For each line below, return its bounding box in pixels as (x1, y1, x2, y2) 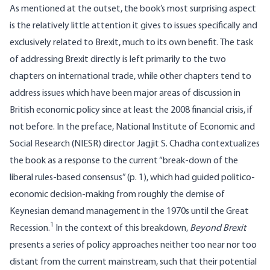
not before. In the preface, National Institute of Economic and (10, 122, 255, 133)
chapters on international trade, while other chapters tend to (10, 72, 251, 82)
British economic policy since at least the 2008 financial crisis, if (10, 105, 253, 116)
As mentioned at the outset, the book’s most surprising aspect (10, 4, 256, 14)
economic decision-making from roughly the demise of (10, 190, 225, 200)
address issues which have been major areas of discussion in (10, 89, 240, 99)
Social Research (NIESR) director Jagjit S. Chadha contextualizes (10, 139, 260, 149)
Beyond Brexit (190, 224, 246, 234)
